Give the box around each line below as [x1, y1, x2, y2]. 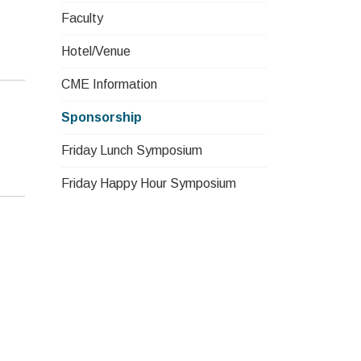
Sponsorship [61, 110, 142, 124]
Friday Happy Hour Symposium [61, 176, 236, 190]
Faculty [61, 11, 103, 25]
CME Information [61, 77, 157, 91]
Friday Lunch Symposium [61, 143, 202, 157]
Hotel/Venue [61, 44, 131, 58]
